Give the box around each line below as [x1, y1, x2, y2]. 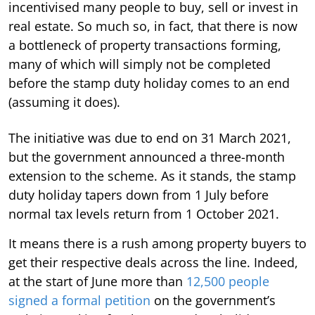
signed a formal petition [8, 292, 150, 309]
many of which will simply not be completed [8, 56, 271, 73]
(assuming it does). [8, 94, 120, 111]
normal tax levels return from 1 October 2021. [8, 205, 279, 223]
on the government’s [150, 292, 276, 309]
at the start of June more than [8, 273, 186, 290]
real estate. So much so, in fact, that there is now [8, 18, 297, 35]
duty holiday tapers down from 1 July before [8, 186, 269, 204]
